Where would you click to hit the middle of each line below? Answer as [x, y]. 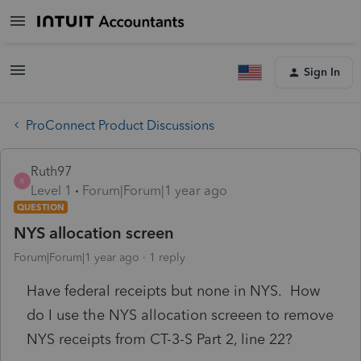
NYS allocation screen [94, 232]
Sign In [322, 72]
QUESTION [41, 207]
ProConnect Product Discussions [120, 125]
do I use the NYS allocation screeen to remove [180, 315]
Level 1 [51, 190]
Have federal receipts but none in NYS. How [173, 290]
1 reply [167, 257]
